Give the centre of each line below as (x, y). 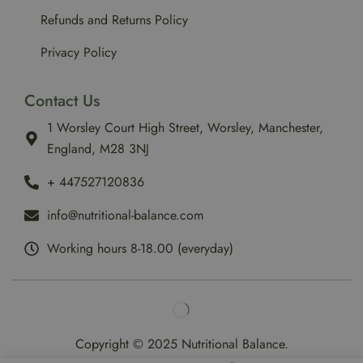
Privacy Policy (79, 53)
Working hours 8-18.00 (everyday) (140, 249)
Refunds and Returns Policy (114, 20)
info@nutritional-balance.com (125, 216)
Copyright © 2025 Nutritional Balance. (181, 344)
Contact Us (62, 101)
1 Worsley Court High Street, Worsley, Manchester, (185, 128)
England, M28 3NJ (98, 149)
